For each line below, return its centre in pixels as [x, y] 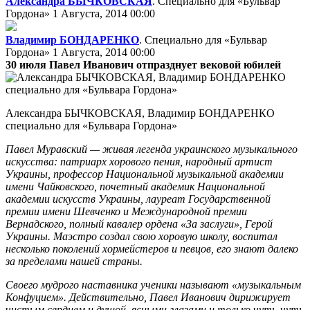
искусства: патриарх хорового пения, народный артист [139, 161]
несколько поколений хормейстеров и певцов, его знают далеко [152, 248]
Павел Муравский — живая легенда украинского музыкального [152, 149]
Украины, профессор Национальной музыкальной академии [145, 174]
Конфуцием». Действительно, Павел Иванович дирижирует [148, 297]
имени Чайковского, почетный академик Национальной [135, 186]
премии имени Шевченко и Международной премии [126, 211]
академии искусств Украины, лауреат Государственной [138, 199]
